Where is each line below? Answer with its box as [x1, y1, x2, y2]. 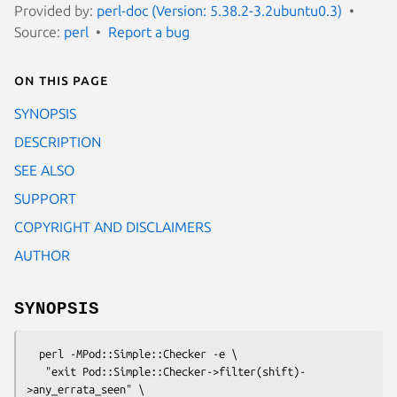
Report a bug [108, 23, 190, 40]
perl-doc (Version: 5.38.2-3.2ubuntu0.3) [97, 2, 342, 19]
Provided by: [14, 2, 97, 19]
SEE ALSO [14, 161, 74, 178]
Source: [14, 23, 64, 40]
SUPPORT [14, 190, 76, 206]
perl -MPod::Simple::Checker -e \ [27, 346, 39, 360]
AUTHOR [14, 246, 70, 263]
